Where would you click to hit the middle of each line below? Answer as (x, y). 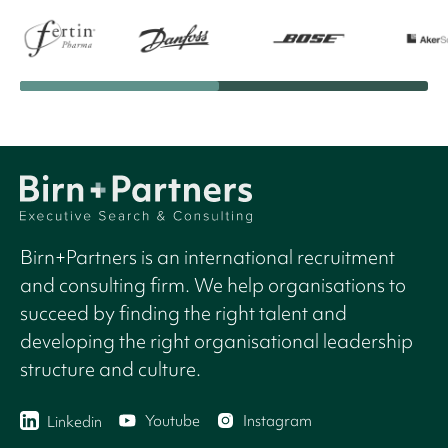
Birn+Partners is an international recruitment (207, 256)
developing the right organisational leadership (216, 340)
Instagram (277, 421)
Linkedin (74, 422)
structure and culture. (110, 368)
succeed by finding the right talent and (183, 312)
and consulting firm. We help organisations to (213, 284)
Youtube (172, 421)
